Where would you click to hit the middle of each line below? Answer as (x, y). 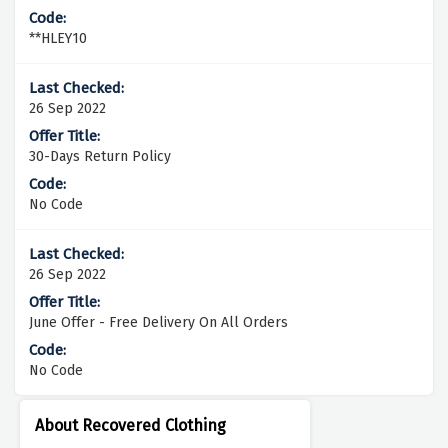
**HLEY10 (58, 39)
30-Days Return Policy (100, 157)
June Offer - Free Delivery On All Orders (158, 323)
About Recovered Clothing (130, 426)
